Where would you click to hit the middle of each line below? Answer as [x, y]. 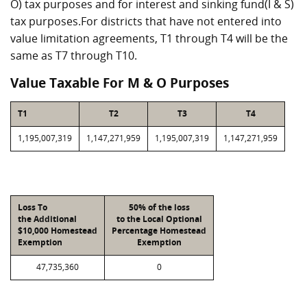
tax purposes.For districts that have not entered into [146, 21]
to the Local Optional [159, 219]
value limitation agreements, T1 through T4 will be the [149, 38]
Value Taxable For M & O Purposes [120, 83]
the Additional [47, 219]
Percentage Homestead [159, 231]
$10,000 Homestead [58, 231]
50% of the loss [159, 207]
